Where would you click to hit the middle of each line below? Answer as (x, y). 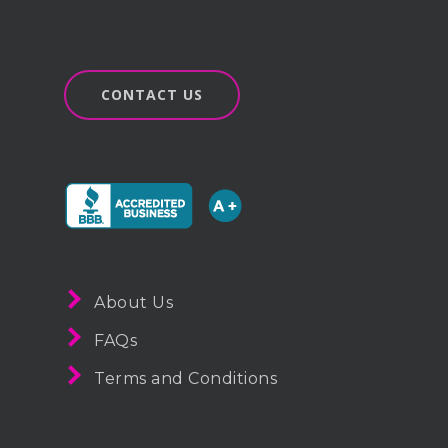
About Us (133, 302)
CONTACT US (152, 94)
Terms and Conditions (185, 378)
